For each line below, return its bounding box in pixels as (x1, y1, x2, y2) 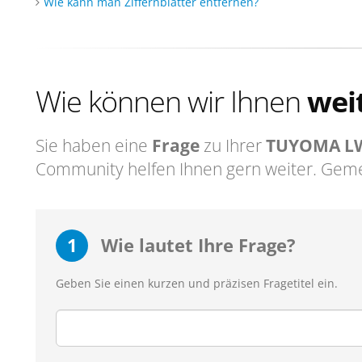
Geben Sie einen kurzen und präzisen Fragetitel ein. (56, 276, 338, 291)
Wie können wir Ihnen (36, 81, 307, 121)
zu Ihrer (200, 134, 266, 157)
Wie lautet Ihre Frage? (96, 233, 296, 257)
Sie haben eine (36, 134, 152, 157)
